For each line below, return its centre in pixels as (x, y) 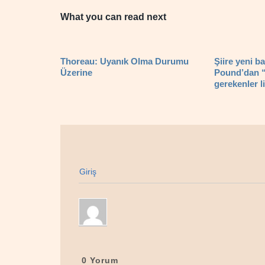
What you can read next (113, 17)
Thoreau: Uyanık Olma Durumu (125, 61)
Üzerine (76, 72)
